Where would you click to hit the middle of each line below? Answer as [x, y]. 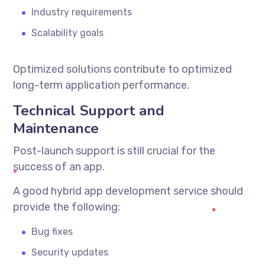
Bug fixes [52, 231]
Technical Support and [89, 110]
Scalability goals [68, 33]
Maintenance [56, 128]
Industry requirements [82, 12]
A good [32, 191]
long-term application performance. [101, 85]
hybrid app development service [130, 191]
